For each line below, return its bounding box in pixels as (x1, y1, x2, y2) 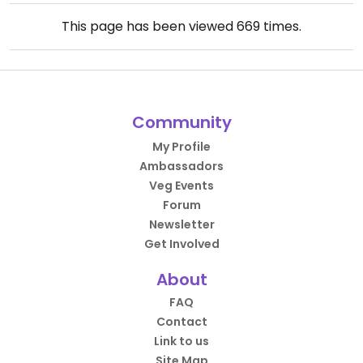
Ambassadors (139, 158, 224, 174)
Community (131, 111, 232, 134)
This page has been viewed (62, 17, 237, 36)
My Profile (152, 139, 211, 155)
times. (260, 17, 301, 36)
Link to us (154, 333, 209, 349)
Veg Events (149, 177, 214, 194)
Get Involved (143, 236, 220, 252)
